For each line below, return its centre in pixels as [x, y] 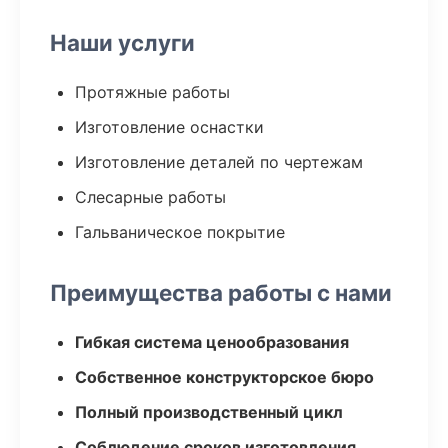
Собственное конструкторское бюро [224, 377]
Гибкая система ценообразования [212, 342]
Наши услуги [122, 42]
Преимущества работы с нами [221, 292]
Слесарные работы [150, 197]
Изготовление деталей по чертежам [219, 162]
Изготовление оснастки [169, 127]
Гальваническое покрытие [180, 232]
